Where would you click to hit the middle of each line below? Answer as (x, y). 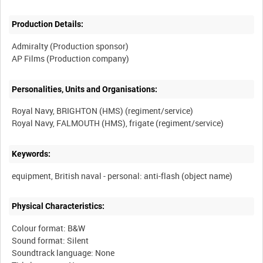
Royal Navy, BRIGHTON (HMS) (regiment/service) (103, 111)
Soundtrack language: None (63, 252)
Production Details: (48, 24)
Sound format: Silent (50, 240)
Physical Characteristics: (58, 206)
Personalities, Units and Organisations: (85, 89)
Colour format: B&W (49, 228)
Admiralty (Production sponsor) (70, 46)
